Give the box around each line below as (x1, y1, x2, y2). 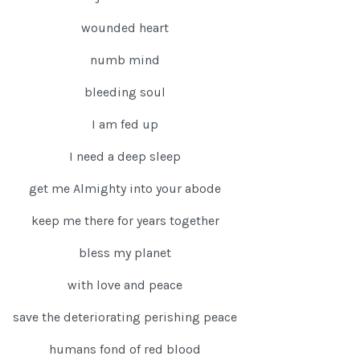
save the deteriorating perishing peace (13, 309, 237, 325)
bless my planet (79, 245, 171, 261)
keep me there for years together (31, 213, 219, 229)
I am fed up (92, 117, 158, 133)
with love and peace (67, 277, 182, 293)
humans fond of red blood (49, 342, 201, 358)
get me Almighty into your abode (29, 181, 221, 197)
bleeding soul (84, 84, 166, 100)
